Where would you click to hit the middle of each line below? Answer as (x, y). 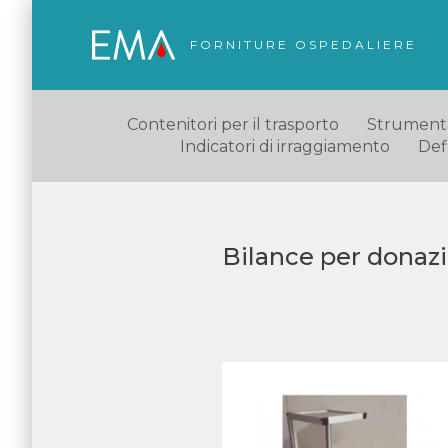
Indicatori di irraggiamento (284, 146)
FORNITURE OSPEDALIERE (303, 44)
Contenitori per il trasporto (233, 124)
